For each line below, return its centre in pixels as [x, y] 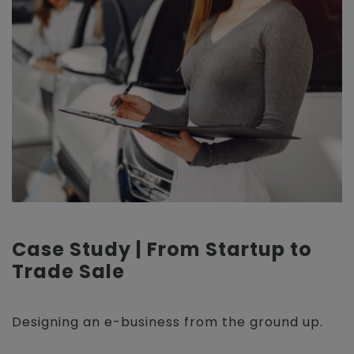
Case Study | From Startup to [162, 249]
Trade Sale [68, 271]
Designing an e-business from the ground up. [168, 322]
